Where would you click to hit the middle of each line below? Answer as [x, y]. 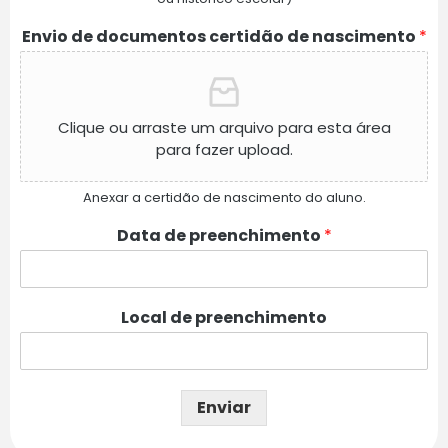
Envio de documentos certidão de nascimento [220, 37]
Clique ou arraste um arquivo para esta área [224, 128]
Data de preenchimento [220, 236]
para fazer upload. [224, 150]
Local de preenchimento [224, 318]
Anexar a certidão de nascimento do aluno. [224, 198]
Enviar [224, 408]
